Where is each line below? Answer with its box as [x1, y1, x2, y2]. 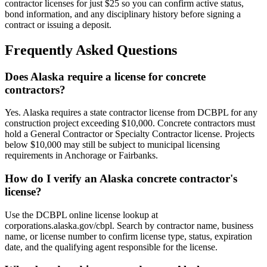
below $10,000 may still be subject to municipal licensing [5, 139, 220, 150]
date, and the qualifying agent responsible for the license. [5, 241, 218, 252]
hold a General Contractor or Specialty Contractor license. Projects [5, 129, 254, 139]
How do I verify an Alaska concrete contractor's [5, 172, 237, 185]
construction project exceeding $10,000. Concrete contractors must [5, 118, 255, 129]
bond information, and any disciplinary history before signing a [5, 8, 241, 19]
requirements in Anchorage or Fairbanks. [5, 150, 158, 161]
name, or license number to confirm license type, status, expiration [5, 231, 252, 241]
